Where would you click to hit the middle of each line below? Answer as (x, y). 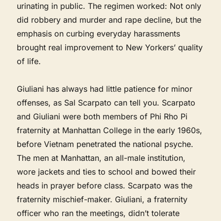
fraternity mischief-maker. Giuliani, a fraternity (102, 199)
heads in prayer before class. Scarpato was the (105, 185)
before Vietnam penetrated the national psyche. (105, 144)
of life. (29, 61)
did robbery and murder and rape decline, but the (109, 19)
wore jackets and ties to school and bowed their (107, 171)
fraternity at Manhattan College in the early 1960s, (110, 130)
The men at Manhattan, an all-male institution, (101, 158)
